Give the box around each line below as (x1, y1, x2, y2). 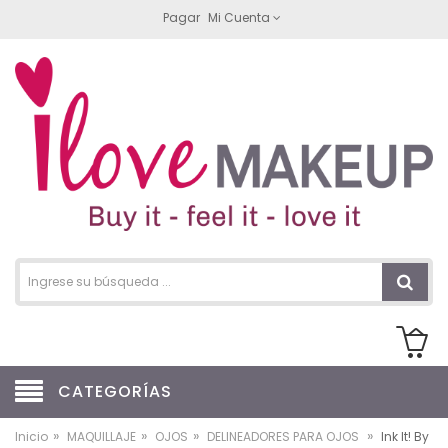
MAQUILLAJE (67, 428, 136, 446)
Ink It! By (381, 428, 429, 446)
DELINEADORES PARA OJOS (207, 428, 362, 446)
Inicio (15, 428, 48, 446)
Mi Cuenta (207, 9, 270, 26)
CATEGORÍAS (58, 380, 172, 404)
